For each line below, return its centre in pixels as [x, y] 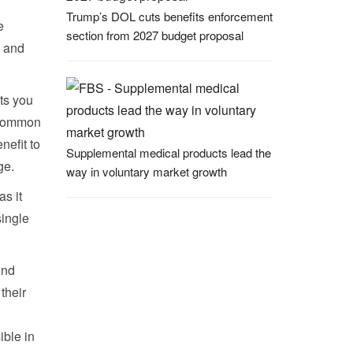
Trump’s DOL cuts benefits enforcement [169, 16]
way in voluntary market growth [146, 171]
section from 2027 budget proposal [154, 35]
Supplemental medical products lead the [168, 152]
